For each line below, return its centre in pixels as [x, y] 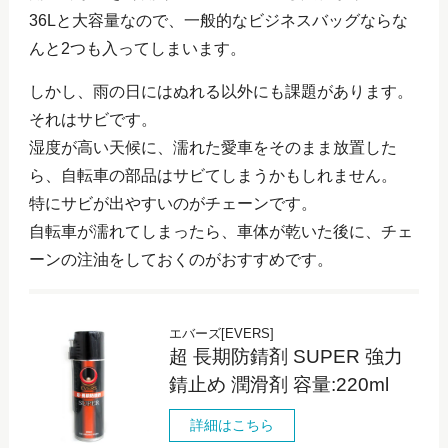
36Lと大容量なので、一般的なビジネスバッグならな [218, 20]
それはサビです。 [92, 119]
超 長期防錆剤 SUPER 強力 [285, 356]
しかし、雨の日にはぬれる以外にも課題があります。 [220, 91]
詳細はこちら [231, 424]
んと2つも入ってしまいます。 [137, 48]
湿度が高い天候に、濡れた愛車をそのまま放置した [212, 147]
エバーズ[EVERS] [221, 333]
